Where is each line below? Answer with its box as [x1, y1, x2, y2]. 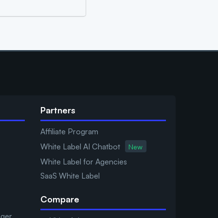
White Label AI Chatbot [40, 141, 120, 151]
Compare [40, 194, 79, 205]
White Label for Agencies [40, 157, 127, 167]
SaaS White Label [40, 171, 100, 181]
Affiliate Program [40, 127, 98, 137]
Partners [40, 105, 75, 116]
